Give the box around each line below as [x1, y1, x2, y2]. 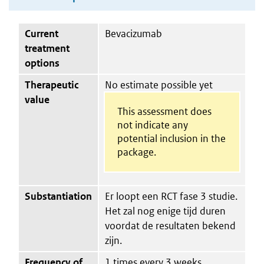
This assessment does [117, 104, 212, 118]
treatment [25, 41, 70, 55]
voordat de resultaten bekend [105, 219, 236, 232]
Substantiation [25, 189, 92, 203]
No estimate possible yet [105, 78, 213, 91]
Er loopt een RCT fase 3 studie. [105, 189, 237, 203]
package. [117, 145, 156, 159]
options [25, 56, 60, 70]
